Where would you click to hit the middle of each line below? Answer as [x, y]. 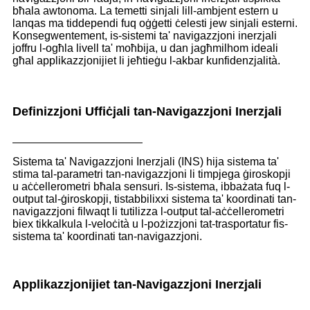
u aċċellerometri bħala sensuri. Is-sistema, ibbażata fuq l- [151, 186]
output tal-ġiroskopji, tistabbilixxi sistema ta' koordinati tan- [154, 199]
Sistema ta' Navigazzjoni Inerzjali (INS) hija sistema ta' [146, 161]
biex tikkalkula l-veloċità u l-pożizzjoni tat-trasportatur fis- [150, 224]
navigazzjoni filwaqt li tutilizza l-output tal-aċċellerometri [148, 211]
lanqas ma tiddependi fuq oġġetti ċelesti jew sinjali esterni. [155, 24]
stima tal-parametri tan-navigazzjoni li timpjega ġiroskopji [152, 174]
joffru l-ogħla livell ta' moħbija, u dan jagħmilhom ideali [145, 48]
